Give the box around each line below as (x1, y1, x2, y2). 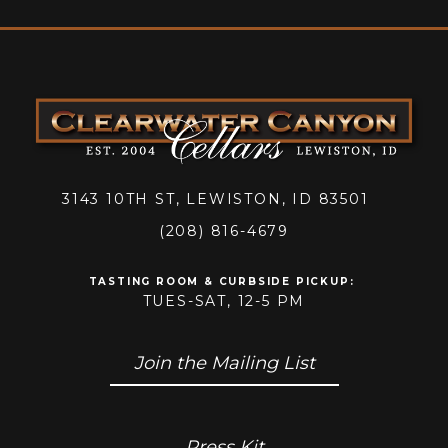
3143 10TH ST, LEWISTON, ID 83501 (61, 190, 381, 208)
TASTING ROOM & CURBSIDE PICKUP (88, 275, 350, 288)
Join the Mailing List (133, 352, 315, 374)
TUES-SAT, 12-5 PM (142, 292, 306, 310)
